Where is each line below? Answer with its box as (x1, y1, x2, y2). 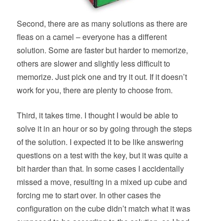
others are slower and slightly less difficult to (16, 58, 170, 69)
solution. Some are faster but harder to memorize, (16, 44, 188, 56)
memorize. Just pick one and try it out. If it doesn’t (16, 71, 187, 82)
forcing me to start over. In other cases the (16, 189, 161, 201)
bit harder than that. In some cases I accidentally (16, 163, 184, 174)
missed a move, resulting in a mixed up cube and (16, 176, 187, 187)
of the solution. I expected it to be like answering (16, 136, 184, 147)
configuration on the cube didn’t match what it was (16, 203, 190, 214)
